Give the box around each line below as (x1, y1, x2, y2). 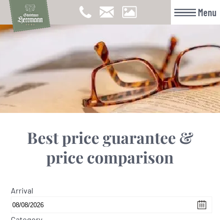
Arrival (11, 186, 34, 195)
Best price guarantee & (27, 127, 193, 148)
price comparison (46, 146, 174, 167)
